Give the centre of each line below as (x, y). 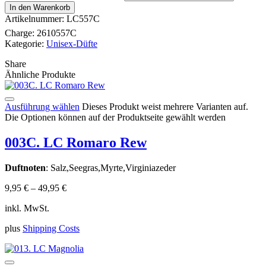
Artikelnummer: (36, 18)
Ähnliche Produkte (40, 74)
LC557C (83, 18)
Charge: (21, 33)
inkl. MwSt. (27, 208)
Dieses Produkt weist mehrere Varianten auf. (165, 106)
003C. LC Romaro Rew (76, 142)
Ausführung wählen (42, 106)
